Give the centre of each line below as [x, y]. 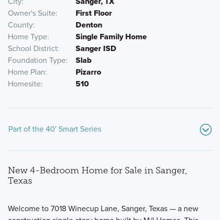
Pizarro [88, 72]
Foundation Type [37, 60]
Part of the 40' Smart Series [55, 129]
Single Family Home [111, 37]
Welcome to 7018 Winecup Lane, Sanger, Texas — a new [103, 208]
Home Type [27, 37]
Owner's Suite [31, 13]
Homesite [24, 84]
